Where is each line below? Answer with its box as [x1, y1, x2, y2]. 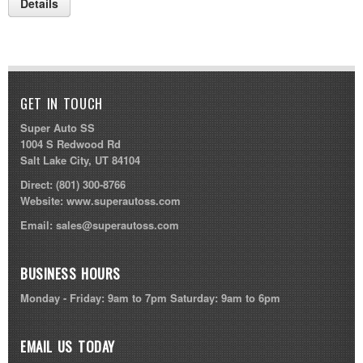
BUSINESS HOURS [20, 263, 121, 284]
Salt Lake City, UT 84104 [20, 152, 140, 168]
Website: [20, 193, 63, 208]
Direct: [20, 177, 53, 192]
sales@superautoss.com [56, 217, 179, 233]
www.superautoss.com [63, 193, 181, 208]
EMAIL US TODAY [20, 336, 115, 357]
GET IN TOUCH [20, 93, 103, 113]
